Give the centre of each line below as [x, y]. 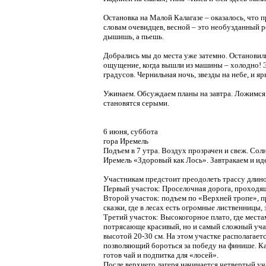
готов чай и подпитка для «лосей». [161, 255]
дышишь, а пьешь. [134, 37]
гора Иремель [126, 141]
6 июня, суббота [131, 132]
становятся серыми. [136, 103]
